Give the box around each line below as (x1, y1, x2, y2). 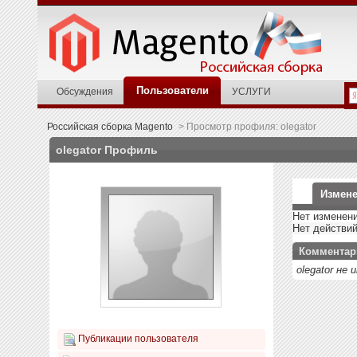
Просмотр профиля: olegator (183, 121, 316, 131)
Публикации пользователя (76, 333, 198, 344)
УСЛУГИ (232, 86, 271, 96)
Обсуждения (57, 86, 113, 96)
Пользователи (136, 84, 209, 96)
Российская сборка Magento (46, 121, 173, 131)
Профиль (101, 143, 158, 156)
